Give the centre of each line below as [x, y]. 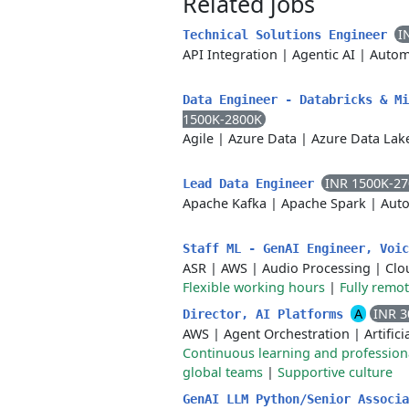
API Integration [230, 54]
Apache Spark [324, 203]
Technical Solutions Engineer [288, 35]
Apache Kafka [225, 203]
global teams [223, 372]
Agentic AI [324, 54]
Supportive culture [335, 372]
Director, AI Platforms [267, 314]
